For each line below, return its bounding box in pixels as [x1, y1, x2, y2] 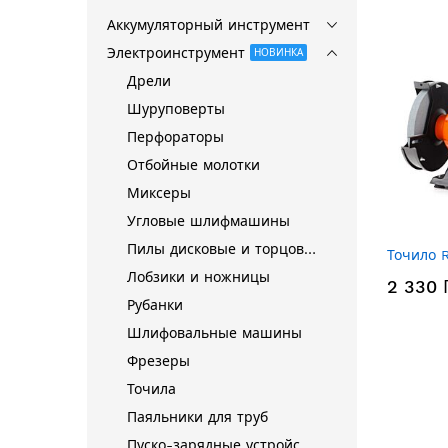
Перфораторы [127, 129, 224, 145]
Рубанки [127, 297, 183, 313]
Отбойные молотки [127, 157, 260, 173]
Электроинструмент [107, 45, 250, 61]
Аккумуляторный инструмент [107, 17, 310, 33]
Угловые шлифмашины [127, 213, 290, 229]
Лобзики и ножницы [127, 269, 270, 285]
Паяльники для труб [127, 409, 268, 425]
